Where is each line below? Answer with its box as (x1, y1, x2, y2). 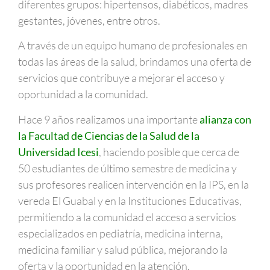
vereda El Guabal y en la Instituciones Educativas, (18, 193, 242, 207)
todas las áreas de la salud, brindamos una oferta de (18, 55, 251, 69)
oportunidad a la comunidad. (18, 87, 148, 101)
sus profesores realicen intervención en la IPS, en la (18, 177, 249, 191)
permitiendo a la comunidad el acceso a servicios (18, 210, 236, 224)
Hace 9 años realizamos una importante (18, 112, 199, 126)
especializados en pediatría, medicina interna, (18, 226, 223, 240)
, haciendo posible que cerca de (99, 145, 239, 159)
